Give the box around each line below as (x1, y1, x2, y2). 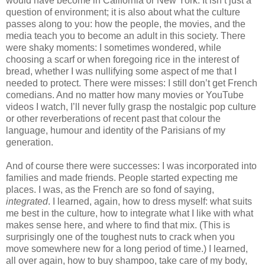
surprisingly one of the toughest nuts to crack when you (6, 231, 235, 242)
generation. (6, 137, 53, 147)
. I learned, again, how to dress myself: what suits (48, 196, 252, 206)
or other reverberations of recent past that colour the (6, 113, 221, 124)
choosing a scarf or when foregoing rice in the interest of (6, 54, 239, 64)
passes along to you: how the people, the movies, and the (6, 18, 245, 29)
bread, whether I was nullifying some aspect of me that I (6, 66, 237, 76)
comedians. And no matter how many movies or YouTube (6, 89, 244, 100)
